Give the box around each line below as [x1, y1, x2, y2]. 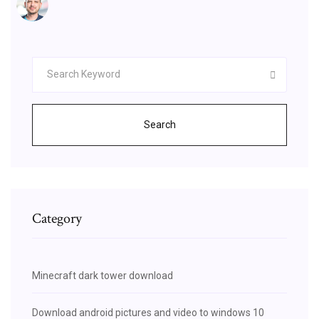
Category [32, 209, 82, 228]
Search [143, 118, 176, 130]
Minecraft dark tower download [32, 269, 173, 281]
